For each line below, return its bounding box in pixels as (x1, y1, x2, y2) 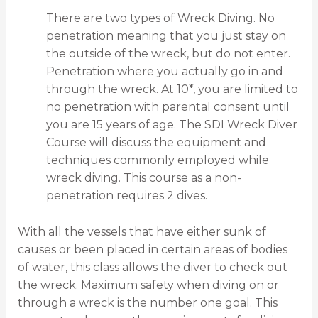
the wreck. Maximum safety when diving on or (17, 278, 279, 292)
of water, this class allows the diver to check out (17, 260, 287, 274)
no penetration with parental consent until (45, 100, 290, 114)
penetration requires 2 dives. (45, 189, 207, 203)
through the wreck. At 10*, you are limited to (45, 82, 298, 97)
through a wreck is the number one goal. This (17, 295, 278, 309)
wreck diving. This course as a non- (45, 171, 241, 185)
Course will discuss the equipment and (45, 136, 266, 150)
